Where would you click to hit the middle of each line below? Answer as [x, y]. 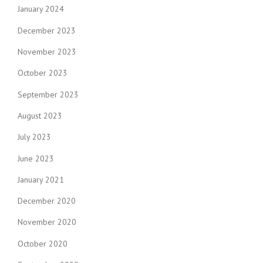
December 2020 [47, 201]
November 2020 [47, 222]
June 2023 [36, 158]
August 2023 [40, 115]
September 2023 [48, 94]
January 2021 [41, 179]
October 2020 [43, 243]
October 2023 [43, 73]
